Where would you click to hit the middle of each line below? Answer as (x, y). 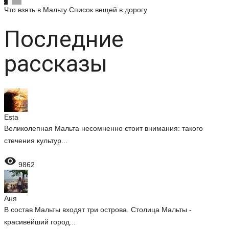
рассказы (56, 64)
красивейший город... (40, 222)
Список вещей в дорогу (108, 10)
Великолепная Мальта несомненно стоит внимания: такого (104, 128)
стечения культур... (36, 141)
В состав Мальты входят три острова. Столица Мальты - (98, 210)
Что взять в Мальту (36, 10)
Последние (64, 39)
